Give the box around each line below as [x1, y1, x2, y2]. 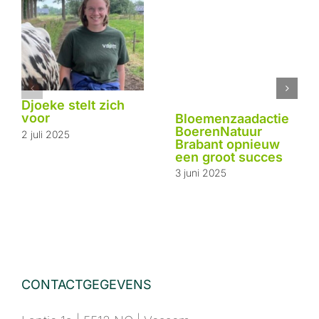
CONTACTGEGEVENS [21, 277, 152, 293]
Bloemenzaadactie [175, 110, 289, 126]
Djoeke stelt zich [21, 98, 125, 113]
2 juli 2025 [21, 127, 70, 140]
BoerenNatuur [175, 123, 262, 139]
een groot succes [175, 149, 283, 164]
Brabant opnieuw [175, 136, 280, 152]
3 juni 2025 [175, 167, 226, 179]
